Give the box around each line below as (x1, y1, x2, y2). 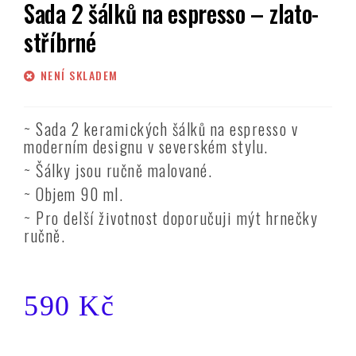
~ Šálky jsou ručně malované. (24, 157, 212, 182)
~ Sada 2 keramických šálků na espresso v (24, 116, 298, 141)
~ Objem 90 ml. (24, 181, 123, 206)
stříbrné (24, 23, 96, 60)
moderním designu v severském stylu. (24, 133, 269, 158)
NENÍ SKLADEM (40, 66, 118, 83)
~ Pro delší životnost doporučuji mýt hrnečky (24, 205, 318, 230)
